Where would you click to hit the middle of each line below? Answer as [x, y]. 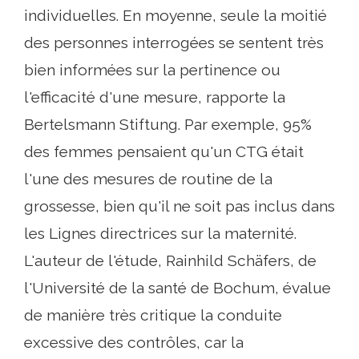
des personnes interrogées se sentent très [174, 43]
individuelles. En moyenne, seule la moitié [175, 16]
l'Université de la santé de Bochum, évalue [177, 288]
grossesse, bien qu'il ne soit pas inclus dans [179, 206]
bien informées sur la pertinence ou [152, 70]
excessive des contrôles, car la [134, 343]
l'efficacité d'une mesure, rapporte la [155, 97]
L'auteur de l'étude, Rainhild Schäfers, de [170, 261]
